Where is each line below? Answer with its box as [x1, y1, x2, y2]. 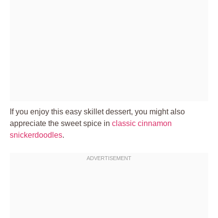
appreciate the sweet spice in [10, 119, 112, 127]
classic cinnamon [112, 119, 172, 127]
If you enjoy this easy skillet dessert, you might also [10, 107, 185, 116]
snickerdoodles [10, 130, 62, 139]
